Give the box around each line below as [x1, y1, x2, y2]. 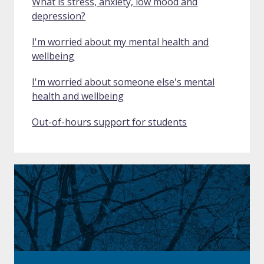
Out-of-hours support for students [32, 115, 187, 129]
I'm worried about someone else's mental [32, 75, 215, 89]
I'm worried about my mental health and [32, 35, 209, 49]
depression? [32, 9, 86, 23]
